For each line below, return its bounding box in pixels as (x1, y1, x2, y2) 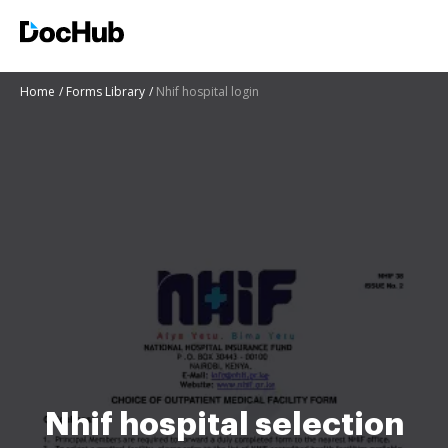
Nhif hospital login (156, 83, 259, 100)
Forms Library (66, 83, 145, 100)
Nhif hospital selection (44, 408, 404, 441)
